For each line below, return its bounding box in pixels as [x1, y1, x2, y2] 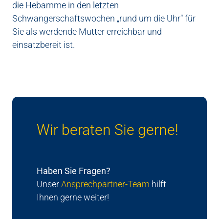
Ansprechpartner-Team [61, 178, 150, 189]
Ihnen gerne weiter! [37, 192, 109, 202]
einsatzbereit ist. [12, 39, 77, 50]
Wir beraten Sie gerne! [37, 121, 178, 138]
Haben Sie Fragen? [37, 165, 110, 176]
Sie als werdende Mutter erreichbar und [12, 26, 162, 37]
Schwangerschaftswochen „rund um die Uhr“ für [12, 13, 196, 23]
